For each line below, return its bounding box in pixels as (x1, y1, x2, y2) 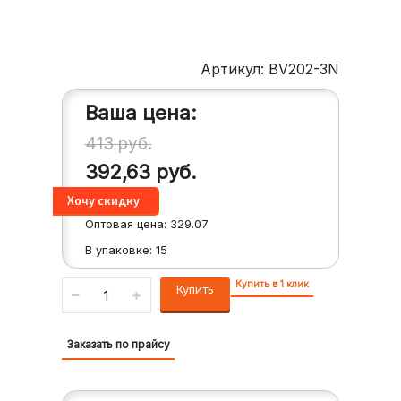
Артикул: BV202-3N (200, 60, 340, 79)
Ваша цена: (84, 101, 197, 125)
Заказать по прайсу (65, 337, 170, 352)
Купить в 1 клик (235, 278, 309, 291)
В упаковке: (84, 243, 156, 258)
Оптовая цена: (84, 217, 170, 232)
